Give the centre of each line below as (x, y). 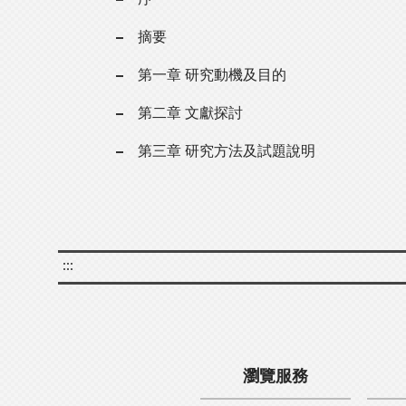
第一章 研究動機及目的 (212, 75)
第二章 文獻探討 (190, 113)
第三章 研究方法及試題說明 (227, 151)
